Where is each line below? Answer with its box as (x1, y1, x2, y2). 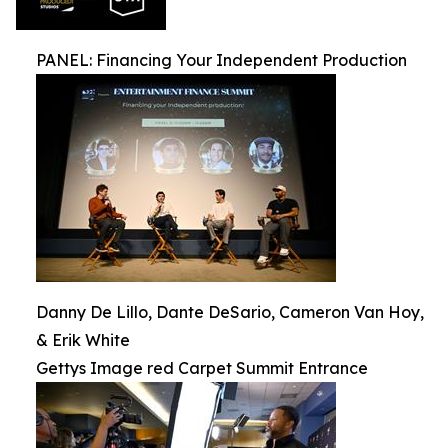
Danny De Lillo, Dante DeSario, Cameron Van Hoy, (36, 302, 424, 322)
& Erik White (36, 330, 130, 350)
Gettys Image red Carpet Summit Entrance (36, 358, 368, 378)
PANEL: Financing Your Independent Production (36, 50, 407, 70)
